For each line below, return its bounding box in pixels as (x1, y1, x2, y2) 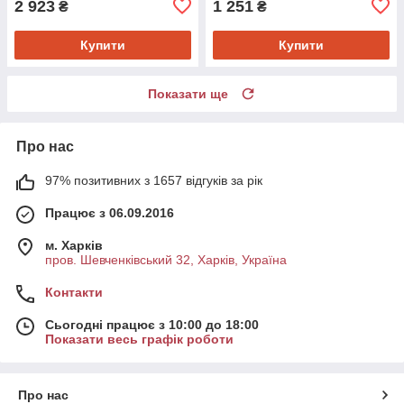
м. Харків (45, 237, 103, 252)
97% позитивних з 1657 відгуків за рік (45, 172, 262, 188)
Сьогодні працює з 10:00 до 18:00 (45, 317, 259, 332)
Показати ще (148, 86, 228, 101)
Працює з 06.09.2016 (45, 205, 174, 220)
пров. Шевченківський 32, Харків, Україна (45, 252, 287, 267)
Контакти (45, 284, 103, 299)
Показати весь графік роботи (45, 331, 234, 346)
